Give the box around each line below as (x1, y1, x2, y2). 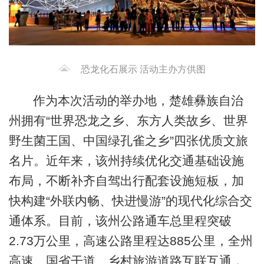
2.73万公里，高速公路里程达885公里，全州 (8, 233, 253, 247)
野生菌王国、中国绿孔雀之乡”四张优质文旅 (8, 133, 248, 147)
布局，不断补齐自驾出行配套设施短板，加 (8, 173, 244, 187)
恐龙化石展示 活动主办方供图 (80, 64, 206, 74)
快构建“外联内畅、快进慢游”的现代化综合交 (8, 193, 252, 207)
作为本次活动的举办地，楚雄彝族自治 (32, 93, 243, 107)
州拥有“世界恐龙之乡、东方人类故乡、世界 (8, 113, 248, 127)
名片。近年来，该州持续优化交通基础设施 (8, 153, 244, 167)
